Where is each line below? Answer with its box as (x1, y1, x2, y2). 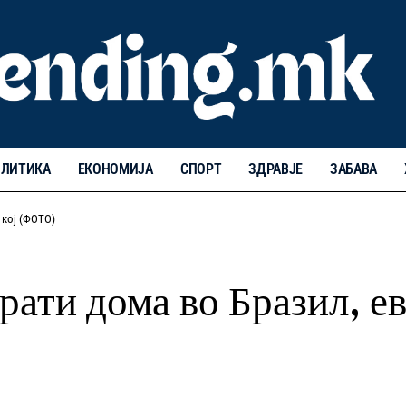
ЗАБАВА (330, 159, 378, 178)
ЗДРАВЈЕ (248, 159, 303, 178)
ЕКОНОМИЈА (77, 159, 153, 178)
